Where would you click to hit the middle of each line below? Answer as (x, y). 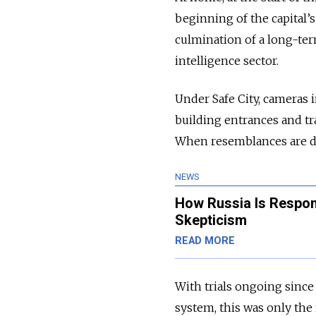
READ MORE (205, 241)
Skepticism (211, 220)
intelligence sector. (228, 61)
